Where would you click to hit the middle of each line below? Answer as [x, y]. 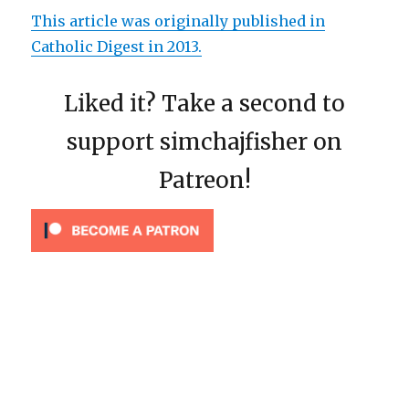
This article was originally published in [178, 21]
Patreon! [204, 181]
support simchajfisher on [204, 142]
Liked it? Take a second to [204, 104]
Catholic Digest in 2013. [117, 47]
